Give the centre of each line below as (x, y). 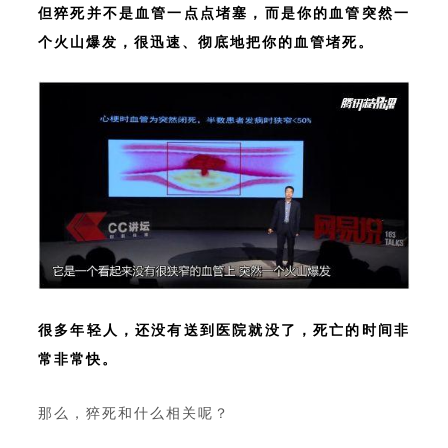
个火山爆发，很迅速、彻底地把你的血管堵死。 (206, 41)
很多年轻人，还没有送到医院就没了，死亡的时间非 (224, 329)
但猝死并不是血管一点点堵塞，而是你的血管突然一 (224, 12)
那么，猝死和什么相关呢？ (134, 412)
